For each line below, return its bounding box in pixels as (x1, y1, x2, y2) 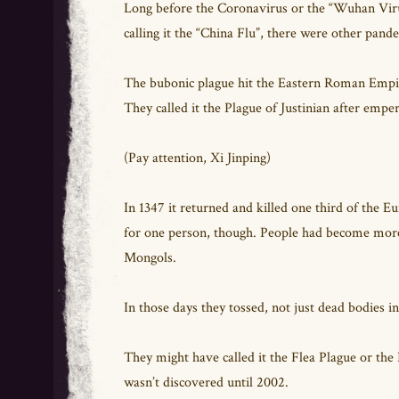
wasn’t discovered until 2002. (124, 372, 292, 392)
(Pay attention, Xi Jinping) (124, 148, 271, 167)
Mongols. (124, 248, 180, 267)
